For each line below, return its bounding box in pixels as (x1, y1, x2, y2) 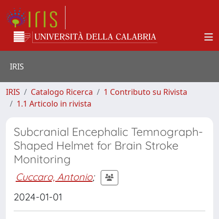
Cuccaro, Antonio (16, 170, 92, 183)
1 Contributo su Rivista (104, 87, 187, 97)
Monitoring (14, 152, 71, 166)
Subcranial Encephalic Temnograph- (14, 125, 203, 139)
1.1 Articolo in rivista (17, 98, 91, 109)
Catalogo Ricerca (31, 87, 93, 97)
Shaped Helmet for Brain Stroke (14, 138, 178, 153)
